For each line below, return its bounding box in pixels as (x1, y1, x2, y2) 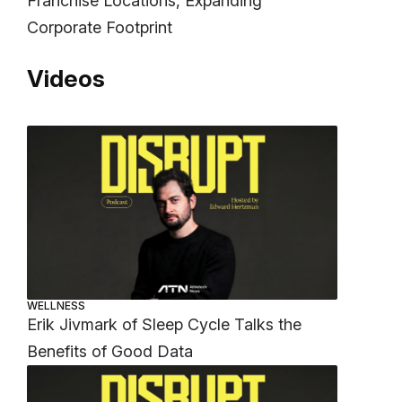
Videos (27, 64, 106, 92)
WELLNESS (27, 298, 86, 312)
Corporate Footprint (27, 17, 173, 37)
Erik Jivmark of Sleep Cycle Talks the (27, 314, 302, 334)
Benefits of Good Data (27, 341, 194, 361)
